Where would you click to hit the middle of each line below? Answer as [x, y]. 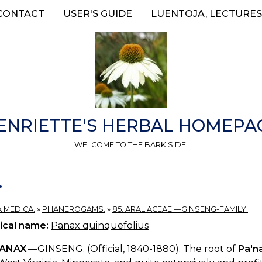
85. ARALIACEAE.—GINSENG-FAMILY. [180, 209]
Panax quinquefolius [100, 225]
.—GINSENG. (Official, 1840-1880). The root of [132, 249]
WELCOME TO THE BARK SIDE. [131, 144]
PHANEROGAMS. [74, 209]
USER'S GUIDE [97, 14]
